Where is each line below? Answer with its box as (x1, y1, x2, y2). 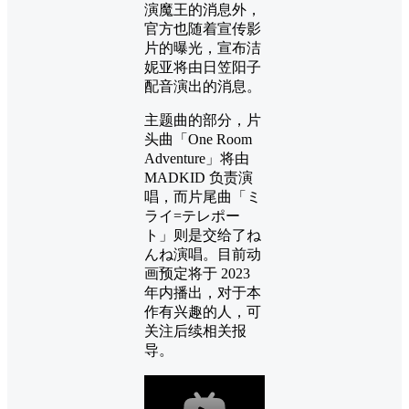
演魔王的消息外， (144, 2, 261, 18)
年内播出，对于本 (144, 285, 261, 301)
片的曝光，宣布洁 (144, 40, 261, 57)
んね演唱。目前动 (144, 246, 261, 263)
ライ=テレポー (144, 208, 240, 225)
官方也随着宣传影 (144, 21, 261, 37)
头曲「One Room (144, 131, 252, 148)
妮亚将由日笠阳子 (144, 59, 261, 76)
